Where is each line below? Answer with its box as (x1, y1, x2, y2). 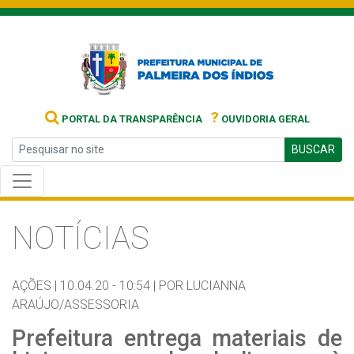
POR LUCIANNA (159, 278, 246, 293)
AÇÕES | (12, 278, 57, 293)
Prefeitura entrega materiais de (12, 325, 342, 352)
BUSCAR (292, 143, 335, 156)
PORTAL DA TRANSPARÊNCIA (58, 113, 202, 125)
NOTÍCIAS (12, 220, 149, 257)
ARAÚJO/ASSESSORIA (12, 297, 139, 312)
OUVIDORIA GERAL (218, 113, 310, 125)
